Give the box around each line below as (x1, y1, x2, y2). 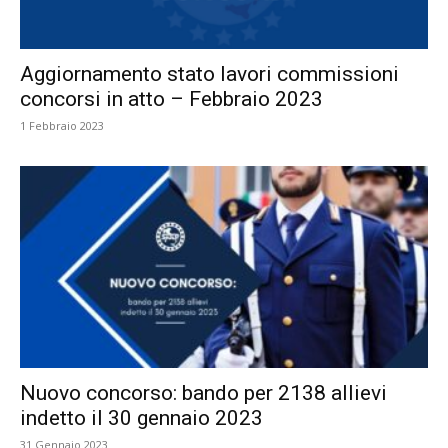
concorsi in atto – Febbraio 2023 (20, 87, 323, 112)
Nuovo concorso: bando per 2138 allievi (20, 380, 387, 405)
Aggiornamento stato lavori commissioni (20, 62, 399, 87)
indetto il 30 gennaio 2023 (20, 405, 263, 430)
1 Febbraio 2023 (20, 118, 104, 134)
